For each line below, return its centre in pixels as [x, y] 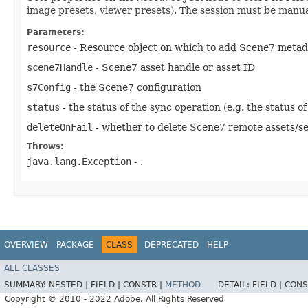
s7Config [49, 87]
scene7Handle [60, 67]
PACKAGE [75, 245]
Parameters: [56, 32]
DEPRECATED [172, 245]
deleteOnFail [60, 127]
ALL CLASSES [32, 268]
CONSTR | [144, 284]
